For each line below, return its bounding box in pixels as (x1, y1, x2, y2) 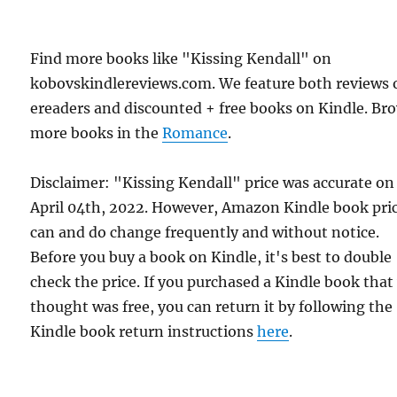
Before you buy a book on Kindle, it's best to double (30, 248, 393, 267)
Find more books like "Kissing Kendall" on (30, 50, 332, 68)
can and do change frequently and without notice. (30, 223, 380, 242)
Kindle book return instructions (30, 323, 258, 341)
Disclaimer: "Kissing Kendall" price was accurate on (30, 174, 395, 192)
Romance (162, 124, 229, 143)
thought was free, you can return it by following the (30, 298, 393, 316)
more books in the (30, 124, 163, 143)
